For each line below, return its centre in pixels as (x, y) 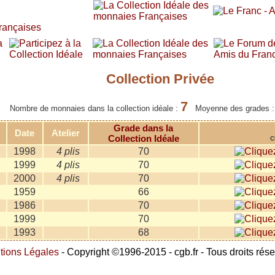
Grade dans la (143, 128)
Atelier (65, 133)
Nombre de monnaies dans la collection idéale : (95, 108)
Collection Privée (160, 79)
